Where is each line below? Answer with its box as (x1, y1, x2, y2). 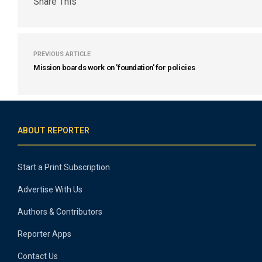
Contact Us (18, 251, 58, 261)
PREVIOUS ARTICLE (33, 50, 91, 58)
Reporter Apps (18, 229, 71, 239)
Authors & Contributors (18, 207, 102, 216)
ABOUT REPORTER (18, 126, 89, 135)
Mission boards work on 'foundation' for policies (33, 63, 195, 72)
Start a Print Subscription (18, 163, 110, 172)
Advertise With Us (18, 185, 82, 194)
